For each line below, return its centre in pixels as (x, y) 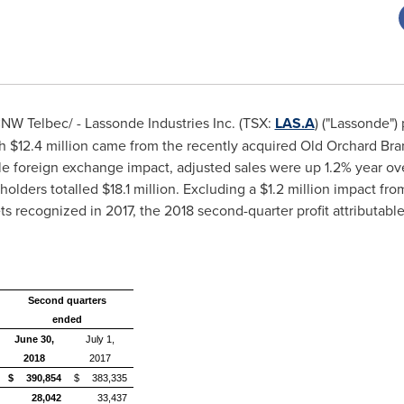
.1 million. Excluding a (191, 188)
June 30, (34, 339)
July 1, (100, 339)
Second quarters (67, 300)
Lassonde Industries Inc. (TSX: (179, 123)
